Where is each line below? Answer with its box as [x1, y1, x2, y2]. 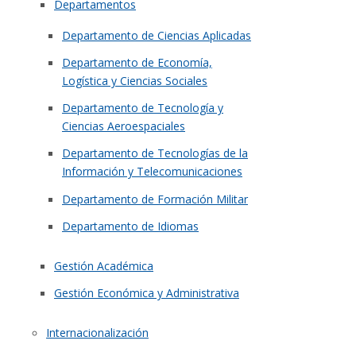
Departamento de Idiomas [62, 218, 199, 234]
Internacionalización [46, 324, 149, 340]
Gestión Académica [54, 257, 153, 273]
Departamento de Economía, [62, 55, 212, 71]
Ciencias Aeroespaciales [62, 118, 185, 134]
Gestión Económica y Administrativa [54, 284, 239, 300]
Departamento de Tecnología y [62, 100, 223, 116]
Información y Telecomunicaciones [62, 164, 242, 180]
